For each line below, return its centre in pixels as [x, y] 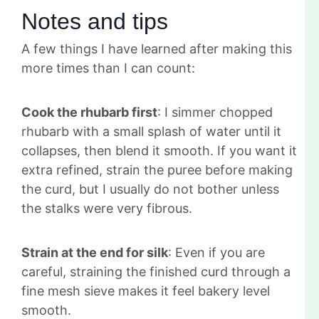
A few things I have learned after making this [157, 48]
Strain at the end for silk [95, 252]
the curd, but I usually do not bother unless [150, 189]
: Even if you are [216, 252]
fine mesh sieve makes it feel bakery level [146, 291]
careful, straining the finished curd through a [156, 271]
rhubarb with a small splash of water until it [151, 131]
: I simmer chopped [215, 112]
